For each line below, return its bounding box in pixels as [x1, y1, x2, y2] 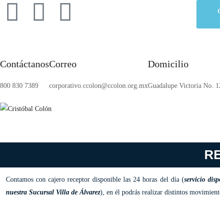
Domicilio [148, 58, 189, 69]
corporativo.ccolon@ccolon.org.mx [49, 82, 148, 89]
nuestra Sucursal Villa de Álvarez [6, 189, 100, 196]
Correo [49, 58, 77, 69]
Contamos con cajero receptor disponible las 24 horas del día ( [6, 176, 184, 183]
